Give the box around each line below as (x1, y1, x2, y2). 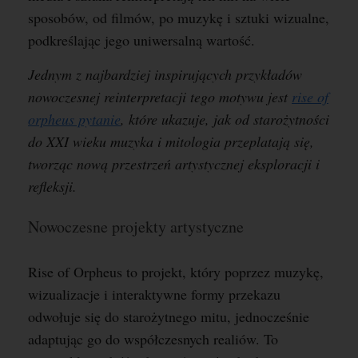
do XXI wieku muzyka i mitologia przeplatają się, (28, 132, 314, 151)
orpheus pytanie (28, 109, 121, 129)
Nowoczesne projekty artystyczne (28, 216, 244, 237)
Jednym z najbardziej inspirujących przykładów (28, 65, 302, 84)
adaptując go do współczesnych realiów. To (28, 329, 278, 348)
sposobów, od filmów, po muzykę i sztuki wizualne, (28, 8, 329, 27)
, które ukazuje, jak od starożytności (121, 109, 329, 129)
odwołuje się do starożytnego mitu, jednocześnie (28, 307, 309, 326)
